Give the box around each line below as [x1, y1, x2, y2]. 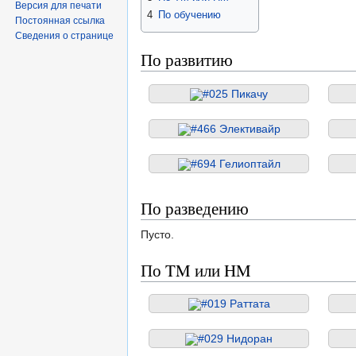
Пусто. [141, 227, 174, 241]
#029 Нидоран [198, 331, 273, 345]
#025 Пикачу [203, 87, 268, 100]
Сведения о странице [15, 29, 114, 41]
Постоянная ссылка [15, 14, 106, 26]
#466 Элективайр [190, 122, 281, 135]
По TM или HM [141, 258, 251, 281]
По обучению [158, 9, 221, 21]
